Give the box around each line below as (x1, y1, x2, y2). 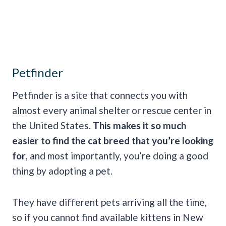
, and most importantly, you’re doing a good (26, 150, 208, 162)
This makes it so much (93, 120, 186, 132)
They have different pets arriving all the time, (12, 196, 207, 208)
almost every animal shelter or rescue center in (12, 104, 211, 117)
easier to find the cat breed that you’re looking (12, 135, 213, 147)
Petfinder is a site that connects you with (12, 89, 188, 101)
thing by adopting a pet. (12, 165, 112, 177)
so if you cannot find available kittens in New (12, 211, 203, 223)
